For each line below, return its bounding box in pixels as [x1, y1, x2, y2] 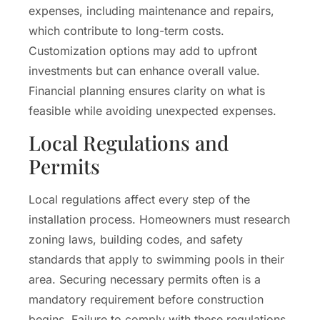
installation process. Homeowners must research [29, 212, 290, 227]
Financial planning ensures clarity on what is [29, 83, 265, 98]
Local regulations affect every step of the [29, 192, 250, 207]
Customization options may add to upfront [29, 43, 257, 58]
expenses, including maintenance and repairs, [29, 3, 274, 18]
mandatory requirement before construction [29, 292, 264, 307]
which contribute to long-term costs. [29, 23, 224, 38]
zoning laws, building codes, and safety [29, 232, 243, 247]
